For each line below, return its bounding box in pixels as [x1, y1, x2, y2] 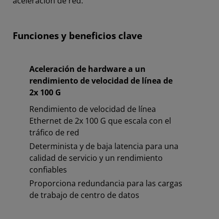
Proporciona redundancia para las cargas [29, 178, 182, 189]
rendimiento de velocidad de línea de [29, 75, 173, 87]
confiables [29, 164, 67, 175]
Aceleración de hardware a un [29, 64, 146, 75]
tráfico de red [29, 127, 79, 138]
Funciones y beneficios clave [13, 29, 142, 43]
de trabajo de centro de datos [29, 190, 139, 201]
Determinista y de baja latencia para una [29, 141, 178, 152]
